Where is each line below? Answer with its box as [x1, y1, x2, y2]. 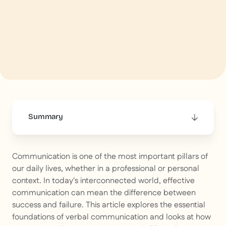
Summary [28, 112, 63, 122]
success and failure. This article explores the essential [12, 199, 205, 211]
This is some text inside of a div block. [40, 141, 156, 151]
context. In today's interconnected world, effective [12, 175, 195, 187]
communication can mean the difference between [12, 187, 196, 199]
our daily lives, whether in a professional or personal [12, 163, 199, 175]
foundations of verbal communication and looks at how [12, 211, 211, 223]
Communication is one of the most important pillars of [12, 151, 208, 163]
